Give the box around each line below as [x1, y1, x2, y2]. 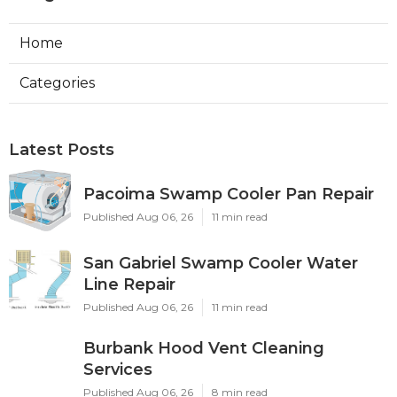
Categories [19, 74, 95, 92]
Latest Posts [9, 140, 114, 160]
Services [83, 360, 152, 380]
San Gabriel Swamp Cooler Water [83, 253, 358, 274]
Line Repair [83, 275, 175, 295]
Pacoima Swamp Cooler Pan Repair [83, 184, 374, 205]
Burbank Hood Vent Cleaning [83, 339, 324, 359]
